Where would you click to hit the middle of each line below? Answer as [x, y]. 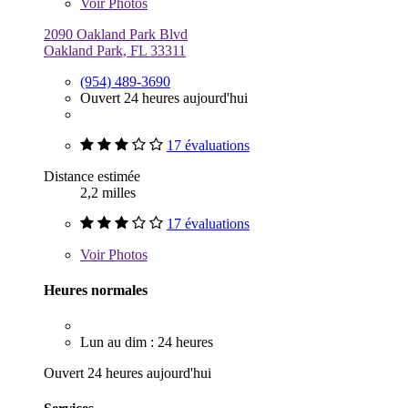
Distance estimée [92, 176]
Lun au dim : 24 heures [147, 342]
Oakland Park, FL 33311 [115, 50]
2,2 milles [108, 192]
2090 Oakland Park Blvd [116, 34]
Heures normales [96, 290]
